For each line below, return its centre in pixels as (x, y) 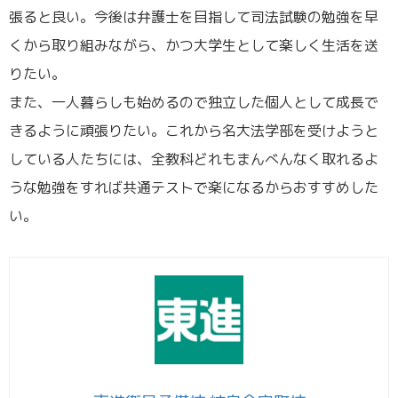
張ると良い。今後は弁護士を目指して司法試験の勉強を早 (194, 16)
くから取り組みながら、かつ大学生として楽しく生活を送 (194, 45)
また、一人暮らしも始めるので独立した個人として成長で (194, 102)
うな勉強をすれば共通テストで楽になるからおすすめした (194, 187)
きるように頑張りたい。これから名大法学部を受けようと (194, 130)
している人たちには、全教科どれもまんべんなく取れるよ (194, 159)
